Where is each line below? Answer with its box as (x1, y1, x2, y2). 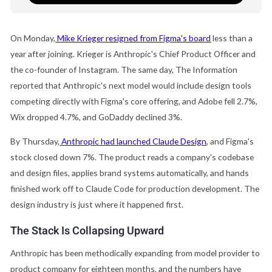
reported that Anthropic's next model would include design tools (10, 80, 252, 91)
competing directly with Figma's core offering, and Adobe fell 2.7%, (10, 96, 258, 107)
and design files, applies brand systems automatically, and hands (10, 168, 250, 178)
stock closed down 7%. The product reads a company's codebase (10, 152, 254, 163)
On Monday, (10, 33, 56, 44)
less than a (211, 33, 253, 44)
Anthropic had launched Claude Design (61, 136, 207, 147)
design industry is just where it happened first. (10, 199, 186, 210)
